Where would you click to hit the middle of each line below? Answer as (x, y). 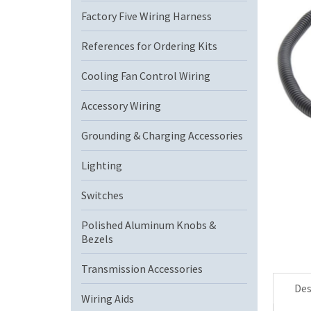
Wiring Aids (108, 299)
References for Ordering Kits (149, 46)
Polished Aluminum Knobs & (149, 225)
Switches (102, 195)
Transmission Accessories (142, 269)
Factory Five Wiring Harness (146, 16)
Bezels (97, 239)
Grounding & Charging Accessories (162, 135)
